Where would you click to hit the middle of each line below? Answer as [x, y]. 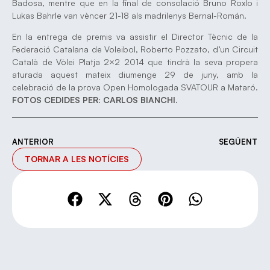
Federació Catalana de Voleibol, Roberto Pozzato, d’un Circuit [135, 49]
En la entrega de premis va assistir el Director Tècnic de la [135, 37]
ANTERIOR [33, 141]
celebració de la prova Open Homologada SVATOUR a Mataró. [135, 87]
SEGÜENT [238, 141]
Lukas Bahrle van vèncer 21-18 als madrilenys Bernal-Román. [129, 15]
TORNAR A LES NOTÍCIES [77, 159]
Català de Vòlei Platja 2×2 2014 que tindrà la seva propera [135, 62]
